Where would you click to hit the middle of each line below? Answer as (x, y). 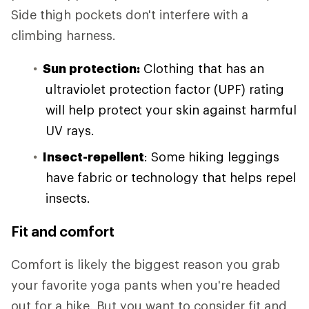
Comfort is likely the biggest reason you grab (146, 265)
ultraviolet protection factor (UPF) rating (165, 89)
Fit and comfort (63, 231)
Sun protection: (91, 69)
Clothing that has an (202, 69)
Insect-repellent (93, 157)
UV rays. (70, 131)
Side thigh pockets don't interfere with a (130, 15)
